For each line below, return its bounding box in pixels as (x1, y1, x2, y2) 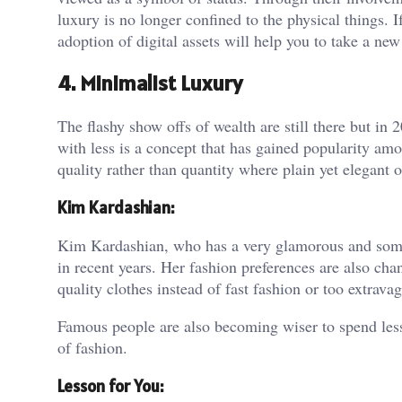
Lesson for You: (57, 375, 163, 398)
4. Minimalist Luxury (57, 68, 242, 97)
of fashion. (57, 336, 127, 359)
